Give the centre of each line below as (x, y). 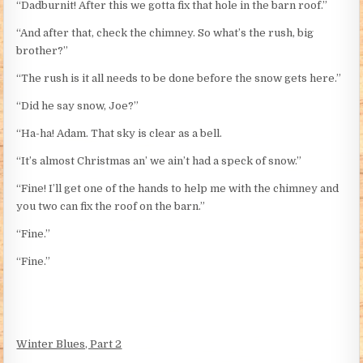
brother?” (43, 51)
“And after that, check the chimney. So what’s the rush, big (165, 33)
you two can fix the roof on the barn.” (111, 207)
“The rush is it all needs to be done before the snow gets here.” (179, 79)
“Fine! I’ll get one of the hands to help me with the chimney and (178, 189)
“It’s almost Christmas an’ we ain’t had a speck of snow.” (159, 161)
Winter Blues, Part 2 (69, 344)
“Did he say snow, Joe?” (78, 106)
